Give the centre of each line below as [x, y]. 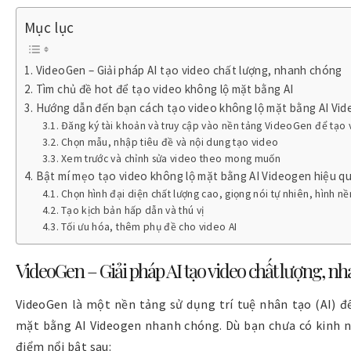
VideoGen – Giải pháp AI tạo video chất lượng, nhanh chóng [189, 71]
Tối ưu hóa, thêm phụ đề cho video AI [149, 227]
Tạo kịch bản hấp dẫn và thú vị [132, 211]
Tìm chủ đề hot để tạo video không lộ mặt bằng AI [166, 89]
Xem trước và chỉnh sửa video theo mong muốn [171, 159]
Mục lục [49, 27]
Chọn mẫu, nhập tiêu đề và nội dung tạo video [170, 143]
